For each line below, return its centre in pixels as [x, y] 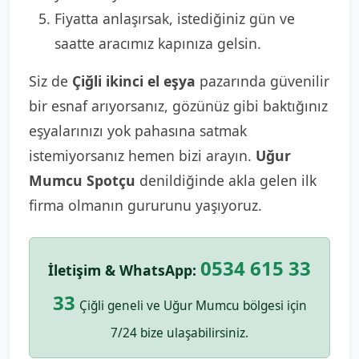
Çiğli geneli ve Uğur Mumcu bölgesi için [193, 306]
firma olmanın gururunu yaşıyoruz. [145, 205]
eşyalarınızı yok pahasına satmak [138, 131]
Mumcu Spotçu [82, 180]
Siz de [50, 81]
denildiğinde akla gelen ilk [226, 180]
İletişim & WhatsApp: [122, 270]
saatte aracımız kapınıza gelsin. [158, 43]
